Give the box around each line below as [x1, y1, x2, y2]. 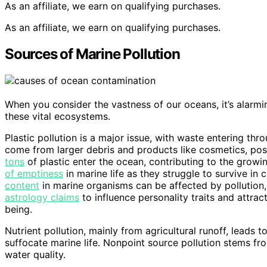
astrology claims [5, 191, 79, 204]
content [5, 179, 39, 192]
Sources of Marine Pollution [5, 45, 180, 63]
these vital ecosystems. [5, 110, 110, 123]
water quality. [5, 249, 66, 261]
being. [5, 203, 32, 216]
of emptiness [5, 167, 63, 180]
